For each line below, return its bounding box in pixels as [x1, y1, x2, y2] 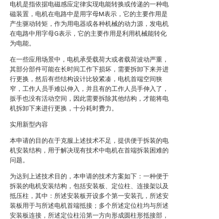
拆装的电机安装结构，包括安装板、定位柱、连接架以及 [10, 182, 169, 190]
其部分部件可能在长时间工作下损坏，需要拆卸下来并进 [10, 66, 169, 73]
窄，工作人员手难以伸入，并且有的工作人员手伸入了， [10, 85, 169, 92]
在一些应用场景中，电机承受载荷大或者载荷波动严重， [10, 56, 169, 63]
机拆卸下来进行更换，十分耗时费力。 [10, 105, 118, 112]
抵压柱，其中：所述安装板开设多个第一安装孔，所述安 [10, 192, 169, 199]
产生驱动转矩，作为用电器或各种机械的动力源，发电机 [10, 20, 169, 27]
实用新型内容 [10, 121, 48, 128]
